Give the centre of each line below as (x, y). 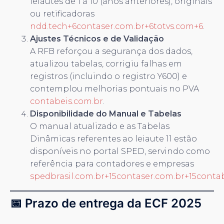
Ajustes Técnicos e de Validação (97, 38)
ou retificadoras (62, 13)
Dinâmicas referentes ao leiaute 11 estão (113, 138)
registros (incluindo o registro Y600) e (108, 76)
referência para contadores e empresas (112, 163)
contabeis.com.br (66, 101)
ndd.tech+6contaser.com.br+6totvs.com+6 (116, 26)
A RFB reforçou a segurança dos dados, (111, 51)
